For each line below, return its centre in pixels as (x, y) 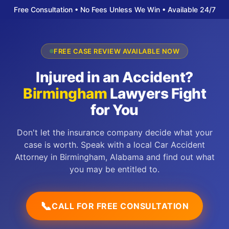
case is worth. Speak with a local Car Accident (114, 145)
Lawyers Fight (156, 94)
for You (114, 110)
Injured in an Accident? (114, 77)
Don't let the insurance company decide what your (114, 132)
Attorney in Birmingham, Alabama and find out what (114, 157)
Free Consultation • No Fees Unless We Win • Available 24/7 (114, 9)
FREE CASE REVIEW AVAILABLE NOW (117, 51)
